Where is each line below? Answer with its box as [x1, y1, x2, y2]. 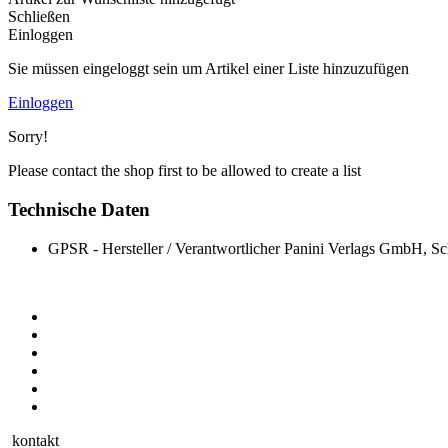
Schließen [8, 8, 70, 26]
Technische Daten [8, 199, 150, 221]
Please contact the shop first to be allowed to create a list [8, 162, 361, 180]
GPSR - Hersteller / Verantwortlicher [48, 239, 280, 257]
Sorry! [8, 128, 48, 146]
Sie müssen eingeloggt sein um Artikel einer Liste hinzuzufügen [8, 60, 409, 78]
